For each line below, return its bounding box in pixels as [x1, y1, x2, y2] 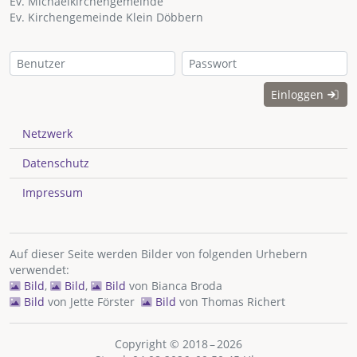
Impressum [22, 185, 83, 201]
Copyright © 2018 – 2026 [115, 336, 242, 352]
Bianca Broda [151, 278, 222, 294]
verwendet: [10, 262, 69, 278]
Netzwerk [22, 126, 73, 142]
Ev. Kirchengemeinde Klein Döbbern [10, 10, 203, 25]
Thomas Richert [202, 294, 285, 310]
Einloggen [270, 87, 327, 103]
